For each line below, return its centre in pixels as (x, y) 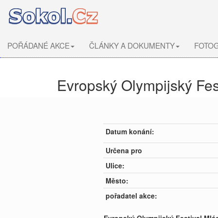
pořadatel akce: (131, 196)
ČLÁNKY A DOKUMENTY (132, 45)
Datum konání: (130, 131)
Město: (117, 181)
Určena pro (124, 150)
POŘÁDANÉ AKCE (38, 45)
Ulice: (115, 165)
